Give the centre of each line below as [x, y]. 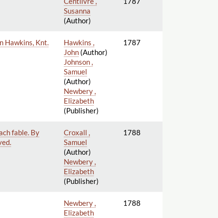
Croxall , [77, 132]
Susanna [77, 10]
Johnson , [78, 62]
